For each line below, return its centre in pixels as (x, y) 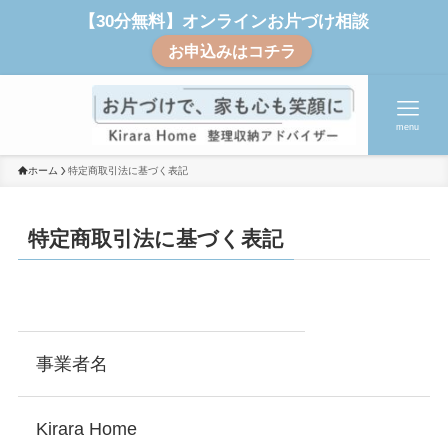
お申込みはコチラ (232, 51)
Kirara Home (86, 429)
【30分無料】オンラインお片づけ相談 (224, 21)
